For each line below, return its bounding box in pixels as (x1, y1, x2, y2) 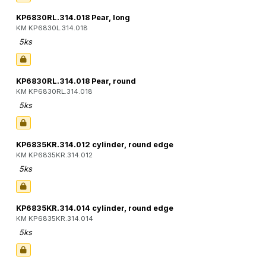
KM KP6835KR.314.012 (16, 151, 93, 160)
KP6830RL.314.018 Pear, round (16, 77, 136, 86)
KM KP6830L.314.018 (16, 24, 88, 33)
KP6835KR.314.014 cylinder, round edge (16, 204, 173, 213)
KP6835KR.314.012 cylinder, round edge (16, 140, 173, 150)
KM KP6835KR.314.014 (16, 214, 93, 223)
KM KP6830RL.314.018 (16, 87, 93, 96)
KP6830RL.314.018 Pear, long (16, 13, 130, 23)
